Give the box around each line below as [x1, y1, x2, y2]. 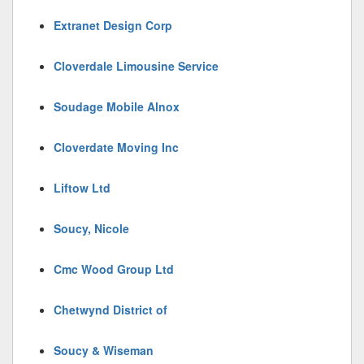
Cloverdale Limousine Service [54, 58, 219, 74]
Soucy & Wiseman [54, 342, 154, 358]
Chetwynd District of [54, 301, 167, 318]
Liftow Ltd [54, 180, 110, 196]
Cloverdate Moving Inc [54, 139, 179, 155]
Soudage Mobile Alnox [54, 98, 180, 115]
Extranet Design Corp [54, 17, 172, 33]
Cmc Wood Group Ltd [54, 261, 174, 277]
